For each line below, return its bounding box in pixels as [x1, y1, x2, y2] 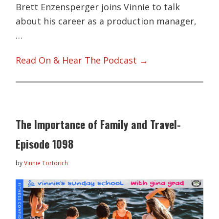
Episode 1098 [16, 135, 74, 152]
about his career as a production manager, [16, 15, 197, 27]
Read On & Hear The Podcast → [16, 54, 149, 66]
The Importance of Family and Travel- [16, 116, 181, 132]
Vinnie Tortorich [24, 158, 68, 167]
